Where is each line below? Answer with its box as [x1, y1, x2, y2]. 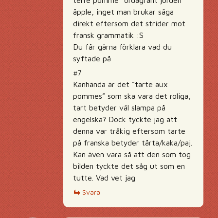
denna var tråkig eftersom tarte [73, 127, 185, 136]
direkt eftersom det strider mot [73, 19, 185, 28]
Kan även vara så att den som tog [73, 150, 191, 159]
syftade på [73, 54, 111, 63]
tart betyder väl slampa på [73, 103, 165, 112]
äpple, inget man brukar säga [73, 7, 174, 17]
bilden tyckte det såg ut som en [73, 162, 185, 171]
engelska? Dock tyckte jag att [73, 115, 177, 124]
